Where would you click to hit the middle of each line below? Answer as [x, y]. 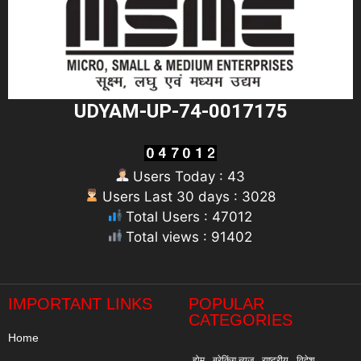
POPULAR [226, 304]
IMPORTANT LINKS [80, 304]
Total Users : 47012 [187, 216]
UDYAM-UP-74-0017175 [180, 111]
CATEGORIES [241, 320]
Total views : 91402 [187, 237]
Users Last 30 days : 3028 [187, 196]
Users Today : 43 [187, 176]
